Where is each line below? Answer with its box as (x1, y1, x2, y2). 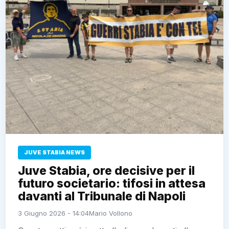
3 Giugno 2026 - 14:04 (18, 209, 89, 217)
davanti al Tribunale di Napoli (18, 189, 186, 203)
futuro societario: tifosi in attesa (18, 176, 205, 191)
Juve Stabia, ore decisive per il (18, 163, 195, 178)
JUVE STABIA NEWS (24, 148, 85, 156)
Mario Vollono (89, 209, 132, 217)
